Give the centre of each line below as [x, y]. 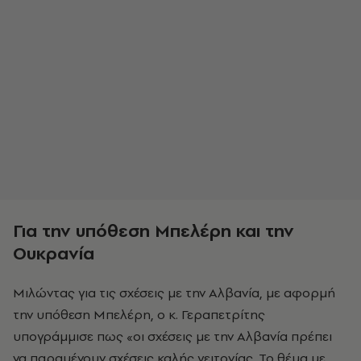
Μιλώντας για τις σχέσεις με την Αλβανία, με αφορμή [174, 293]
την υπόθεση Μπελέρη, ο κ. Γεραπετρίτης [139, 314]
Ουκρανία [54, 253]
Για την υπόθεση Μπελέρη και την [154, 230]
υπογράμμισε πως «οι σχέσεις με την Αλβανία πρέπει [172, 336]
